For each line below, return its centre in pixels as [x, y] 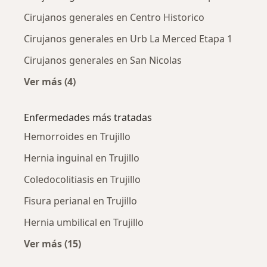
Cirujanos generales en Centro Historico [114, 17]
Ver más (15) [52, 243]
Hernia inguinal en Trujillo [82, 158]
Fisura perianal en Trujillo [80, 201]
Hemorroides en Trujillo [77, 136]
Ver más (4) [50, 81]
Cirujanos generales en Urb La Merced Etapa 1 [128, 38]
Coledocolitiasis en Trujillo [82, 179]
